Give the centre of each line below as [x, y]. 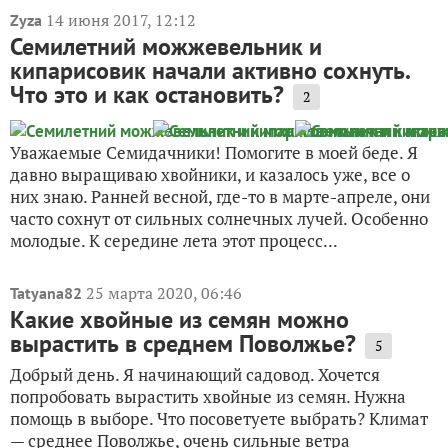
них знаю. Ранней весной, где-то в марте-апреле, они [220, 196]
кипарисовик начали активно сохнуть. [209, 70]
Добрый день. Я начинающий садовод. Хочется [195, 374]
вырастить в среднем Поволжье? [183, 343]
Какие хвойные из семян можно [179, 319]
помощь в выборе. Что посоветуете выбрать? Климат [219, 418]
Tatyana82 [46, 292]
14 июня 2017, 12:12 [121, 19]
